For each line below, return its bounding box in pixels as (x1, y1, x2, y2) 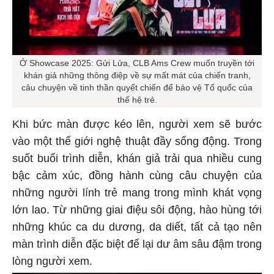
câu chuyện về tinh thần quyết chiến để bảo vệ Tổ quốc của (21, 83, 253, 93)
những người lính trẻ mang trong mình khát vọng (12, 187, 262, 199)
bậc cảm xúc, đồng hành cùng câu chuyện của (12, 169, 262, 182)
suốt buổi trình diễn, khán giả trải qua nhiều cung (12, 152, 262, 165)
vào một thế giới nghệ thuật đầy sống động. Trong (12, 135, 262, 148)
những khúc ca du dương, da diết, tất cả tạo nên (12, 221, 262, 234)
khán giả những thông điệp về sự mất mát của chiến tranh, (23, 70, 251, 81)
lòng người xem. (12, 255, 92, 268)
